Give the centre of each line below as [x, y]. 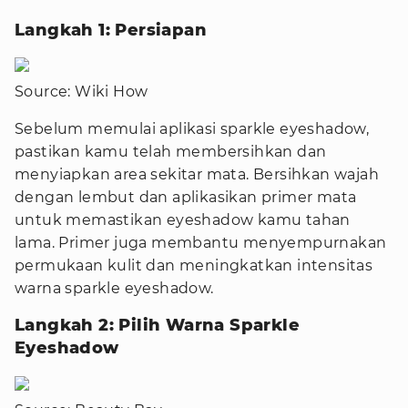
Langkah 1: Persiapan [111, 30]
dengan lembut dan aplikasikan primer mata [186, 198]
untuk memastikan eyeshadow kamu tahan [183, 220]
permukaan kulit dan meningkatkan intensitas [194, 266]
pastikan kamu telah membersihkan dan [171, 152]
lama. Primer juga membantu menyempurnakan [201, 243]
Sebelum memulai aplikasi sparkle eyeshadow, [192, 129]
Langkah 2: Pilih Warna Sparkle [157, 326]
